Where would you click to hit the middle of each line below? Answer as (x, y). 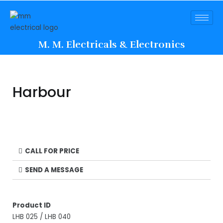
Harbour (42, 92)
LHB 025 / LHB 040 (42, 217)
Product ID (32, 205)
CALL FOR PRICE (52, 151)
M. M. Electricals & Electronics (111, 45)
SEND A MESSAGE (54, 170)
